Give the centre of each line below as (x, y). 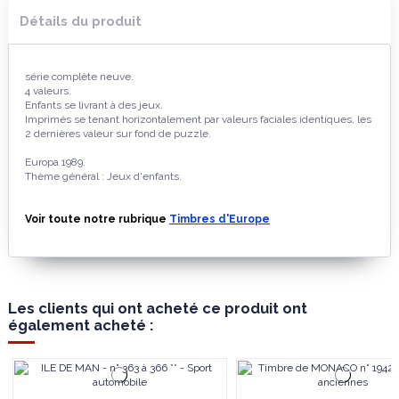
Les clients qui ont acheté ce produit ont (158, 308)
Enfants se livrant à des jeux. (94, 105)
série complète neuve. (79, 76)
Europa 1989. (55, 162)
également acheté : (81, 325)
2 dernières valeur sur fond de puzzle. (118, 133)
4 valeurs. (48, 90)
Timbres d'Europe (220, 219)
